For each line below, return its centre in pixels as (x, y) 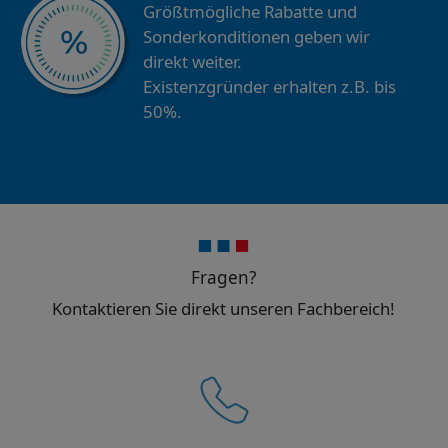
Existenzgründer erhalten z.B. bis (269, 87)
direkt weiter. (192, 62)
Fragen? (224, 278)
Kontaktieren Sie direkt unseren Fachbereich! (224, 309)
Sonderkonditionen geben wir (256, 37)
